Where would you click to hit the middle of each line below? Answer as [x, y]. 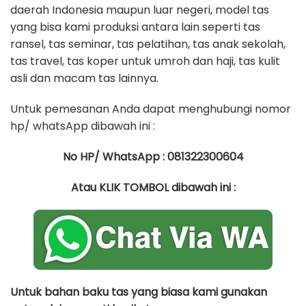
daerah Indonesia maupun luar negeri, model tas [140, 10]
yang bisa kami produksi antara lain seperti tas [135, 27]
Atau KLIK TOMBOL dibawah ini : [153, 187]
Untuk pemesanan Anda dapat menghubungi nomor [151, 109]
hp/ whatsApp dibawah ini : [83, 126]
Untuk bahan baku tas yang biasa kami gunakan [139, 292]
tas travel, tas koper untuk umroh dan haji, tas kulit [145, 61]
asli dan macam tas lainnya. [84, 78]
